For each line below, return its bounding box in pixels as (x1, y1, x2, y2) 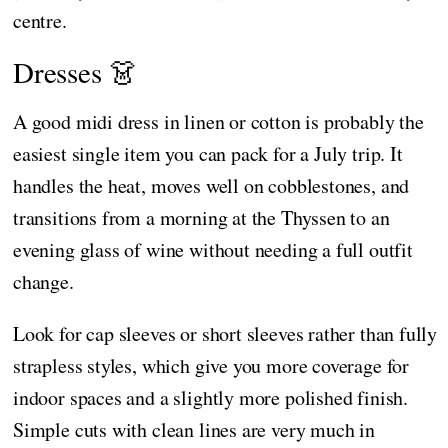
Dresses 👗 (13, 51, 138, 91)
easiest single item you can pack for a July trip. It (13, 139, 403, 167)
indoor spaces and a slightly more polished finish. (13, 383, 409, 411)
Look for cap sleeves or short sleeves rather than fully (13, 319, 438, 347)
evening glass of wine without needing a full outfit (13, 235, 413, 263)
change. (13, 267, 74, 295)
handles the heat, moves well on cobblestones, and (13, 171, 410, 199)
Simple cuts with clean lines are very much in (13, 415, 375, 443)
